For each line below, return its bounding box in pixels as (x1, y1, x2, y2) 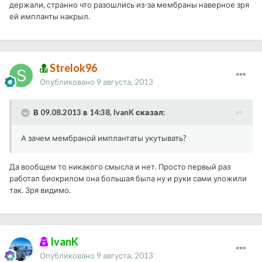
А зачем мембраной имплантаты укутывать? (21, 133, 187, 143)
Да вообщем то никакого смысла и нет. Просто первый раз (9, 162, 230, 172)
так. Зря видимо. (9, 185, 71, 195)
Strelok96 (48, 61, 97, 75)
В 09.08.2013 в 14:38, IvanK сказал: (33, 108, 165, 118)
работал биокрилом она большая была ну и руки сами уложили (9, 174, 247, 184)
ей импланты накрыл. (9, 12, 90, 22)
